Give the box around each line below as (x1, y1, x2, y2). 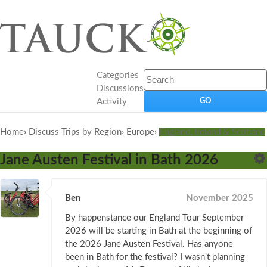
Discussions (97, 84, 144, 93)
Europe (126, 128, 154, 136)
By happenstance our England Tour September (65, 213, 244, 223)
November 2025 (186, 194, 253, 203)
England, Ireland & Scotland (159, 128, 265, 136)
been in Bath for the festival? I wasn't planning (65, 253, 245, 262)
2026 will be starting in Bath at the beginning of (65, 226, 252, 236)
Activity (97, 97, 127, 106)
